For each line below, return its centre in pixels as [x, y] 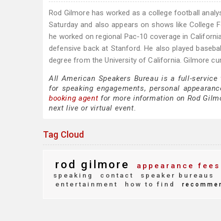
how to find [148, 184]
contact [115, 175]
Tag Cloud [64, 134]
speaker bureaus [176, 175]
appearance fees [177, 166]
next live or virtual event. [93, 108]
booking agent [74, 98]
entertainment [87, 184]
